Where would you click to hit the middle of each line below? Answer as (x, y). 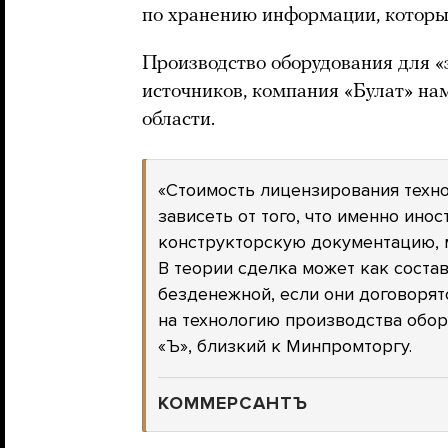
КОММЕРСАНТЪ (233, 403)
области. (178, 120)
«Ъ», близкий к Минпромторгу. (285, 346)
